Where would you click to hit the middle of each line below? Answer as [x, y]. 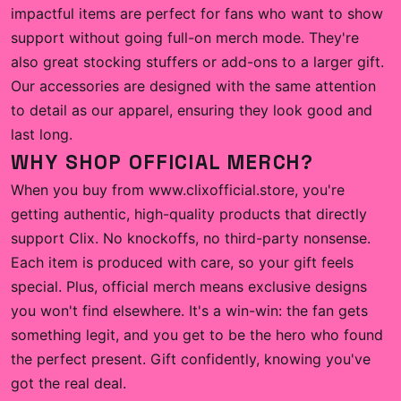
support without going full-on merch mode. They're [185, 38]
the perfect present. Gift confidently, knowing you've [191, 359]
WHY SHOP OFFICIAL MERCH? [163, 162]
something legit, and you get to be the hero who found [197, 335]
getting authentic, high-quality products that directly [189, 214]
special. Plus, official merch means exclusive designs [189, 286]
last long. [42, 134]
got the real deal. [68, 383]
